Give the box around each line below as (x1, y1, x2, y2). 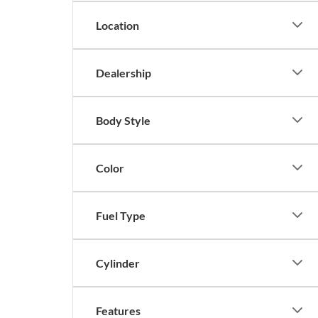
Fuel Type (96, 208, 146, 222)
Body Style (96, 113, 150, 127)
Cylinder (96, 256, 140, 270)
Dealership (96, 65, 151, 79)
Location (96, 18, 139, 32)
